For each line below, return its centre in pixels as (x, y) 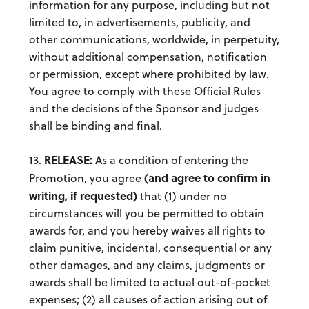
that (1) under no (183, 196)
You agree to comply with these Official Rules (144, 91)
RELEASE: (68, 160)
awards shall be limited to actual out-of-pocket (149, 282)
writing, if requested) (84, 196)
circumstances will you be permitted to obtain (146, 213)
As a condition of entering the (170, 160)
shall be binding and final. (95, 126)
